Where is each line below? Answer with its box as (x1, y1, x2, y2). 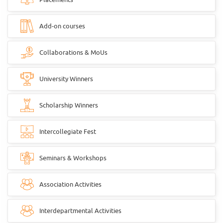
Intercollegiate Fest (39, 127, 96, 135)
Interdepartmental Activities (39, 207, 121, 215)
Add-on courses (39, 22, 85, 30)
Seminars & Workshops (39, 154, 107, 162)
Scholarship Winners (39, 101, 98, 109)
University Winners (39, 75, 93, 83)
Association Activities (39, 180, 102, 188)
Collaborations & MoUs (39, 48, 108, 56)
